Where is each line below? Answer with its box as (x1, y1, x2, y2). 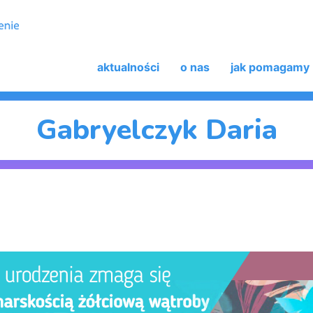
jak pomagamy (230, 59, 310, 74)
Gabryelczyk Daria (36, 110, 277, 149)
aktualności (96, 59, 159, 74)
